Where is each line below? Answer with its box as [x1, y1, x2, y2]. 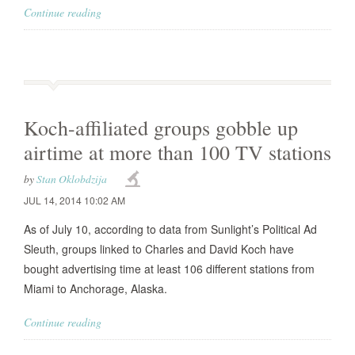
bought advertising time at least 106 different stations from [24, 261, 315, 277]
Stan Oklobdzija [36, 171, 107, 186]
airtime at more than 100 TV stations [24, 139, 331, 166]
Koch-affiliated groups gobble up [24, 114, 298, 141]
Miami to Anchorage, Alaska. [24, 281, 167, 296]
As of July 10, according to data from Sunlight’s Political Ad [24, 221, 317, 237]
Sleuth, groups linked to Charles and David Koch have [24, 241, 294, 257]
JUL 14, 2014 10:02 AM [24, 193, 125, 207]
